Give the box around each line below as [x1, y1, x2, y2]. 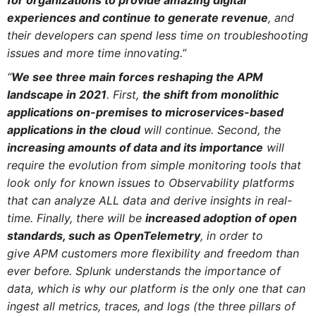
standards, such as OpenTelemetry [6, 229, 200, 243]
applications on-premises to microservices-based [6, 105, 284, 120]
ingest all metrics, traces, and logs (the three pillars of [6, 299, 296, 314]
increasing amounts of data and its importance [6, 140, 263, 155]
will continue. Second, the [140, 123, 281, 138]
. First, [106, 87, 142, 102]
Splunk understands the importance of [75, 264, 281, 279]
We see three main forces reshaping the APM [11, 70, 263, 85]
